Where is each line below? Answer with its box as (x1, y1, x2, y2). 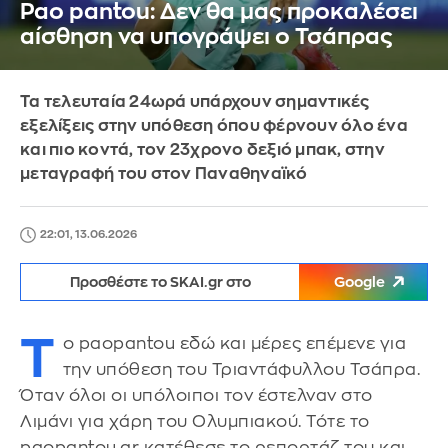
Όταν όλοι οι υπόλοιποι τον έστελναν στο (20, 387, 373, 404)
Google (334, 275, 385, 289)
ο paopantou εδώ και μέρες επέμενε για (62, 335, 406, 352)
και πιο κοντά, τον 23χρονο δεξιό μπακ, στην (20, 142, 385, 158)
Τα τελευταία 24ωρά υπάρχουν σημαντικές (20, 94, 370, 110)
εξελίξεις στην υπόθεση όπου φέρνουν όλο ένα (20, 118, 408, 134)
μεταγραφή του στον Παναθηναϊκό (20, 166, 308, 182)
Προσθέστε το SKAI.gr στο (69, 275, 251, 289)
